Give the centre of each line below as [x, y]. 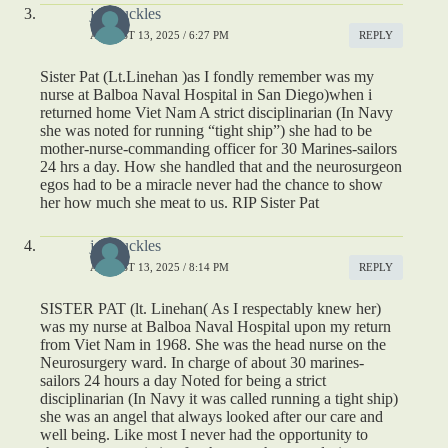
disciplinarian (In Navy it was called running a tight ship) [219, 398]
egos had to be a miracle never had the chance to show [211, 184]
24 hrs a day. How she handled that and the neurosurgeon [221, 166]
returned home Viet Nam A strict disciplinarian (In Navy [216, 112]
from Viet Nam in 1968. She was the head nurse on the [213, 344]
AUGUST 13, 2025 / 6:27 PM [159, 35]
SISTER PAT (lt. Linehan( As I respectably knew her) [210, 308]
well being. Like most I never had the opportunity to [204, 434]
